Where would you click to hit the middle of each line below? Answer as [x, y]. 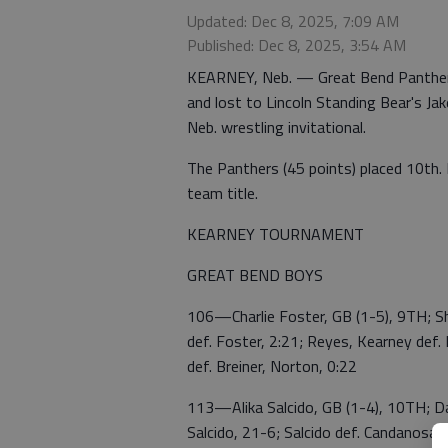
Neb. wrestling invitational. [276, 127]
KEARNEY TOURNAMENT [275, 234]
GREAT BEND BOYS [257, 275]
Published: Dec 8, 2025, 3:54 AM [296, 45]
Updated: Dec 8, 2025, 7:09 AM [293, 21]
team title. [222, 193]
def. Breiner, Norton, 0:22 [272, 366]
